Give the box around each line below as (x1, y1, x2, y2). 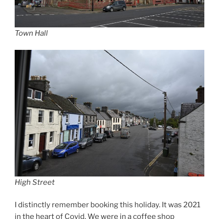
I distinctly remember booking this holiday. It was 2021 (15, 200, 200, 210)
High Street (15, 177, 55, 187)
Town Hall (15, 28, 48, 38)
